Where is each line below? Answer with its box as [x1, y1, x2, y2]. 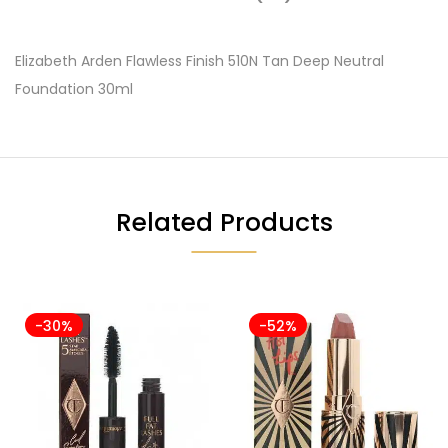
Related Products [115, 205, 333, 240]
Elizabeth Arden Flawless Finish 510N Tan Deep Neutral [15, 51, 384, 71]
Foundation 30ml [15, 79, 133, 99]
